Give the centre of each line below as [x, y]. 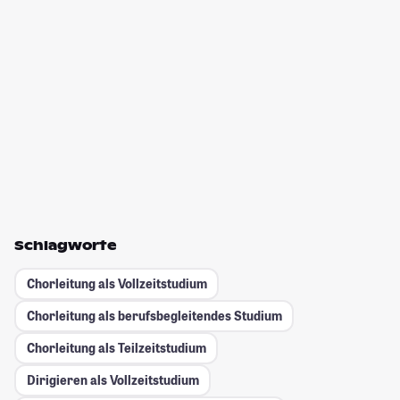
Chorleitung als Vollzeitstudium [117, 284]
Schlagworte [66, 245]
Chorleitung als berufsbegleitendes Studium [154, 316]
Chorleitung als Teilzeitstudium [116, 348]
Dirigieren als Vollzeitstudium [112, 380]
